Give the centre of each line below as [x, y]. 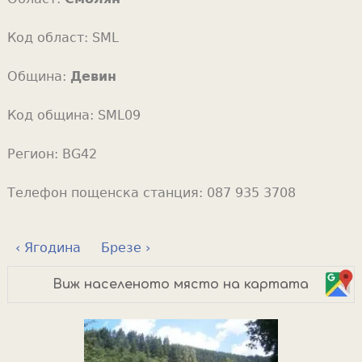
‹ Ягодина [48, 247]
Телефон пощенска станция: [107, 192]
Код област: [49, 37]
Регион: [34, 154]
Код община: [52, 115]
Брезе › [125, 247]
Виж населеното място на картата [181, 284]
